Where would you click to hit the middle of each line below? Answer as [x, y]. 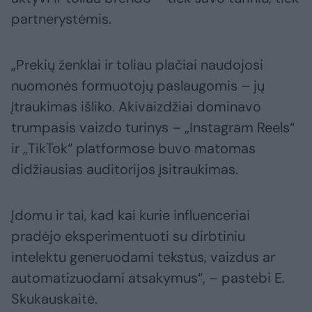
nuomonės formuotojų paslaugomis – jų [138, 86]
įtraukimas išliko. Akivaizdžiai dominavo [136, 107]
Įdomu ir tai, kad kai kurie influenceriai [131, 216]
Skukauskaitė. [54, 299]
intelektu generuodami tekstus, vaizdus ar [143, 257]
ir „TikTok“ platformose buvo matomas [133, 149]
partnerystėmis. [61, 19]
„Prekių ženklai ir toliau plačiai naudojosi [137, 65]
